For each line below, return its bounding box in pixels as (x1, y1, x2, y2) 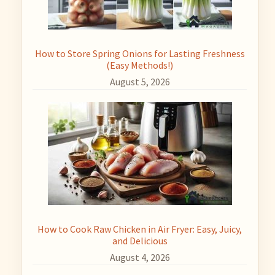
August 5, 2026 (109, 76, 170, 88)
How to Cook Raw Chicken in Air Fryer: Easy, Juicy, (37, 223, 242, 235)
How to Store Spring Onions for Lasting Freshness (34, 47, 245, 60)
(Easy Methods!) (106, 59, 174, 71)
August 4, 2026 (109, 251, 170, 263)
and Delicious (112, 234, 168, 247)
